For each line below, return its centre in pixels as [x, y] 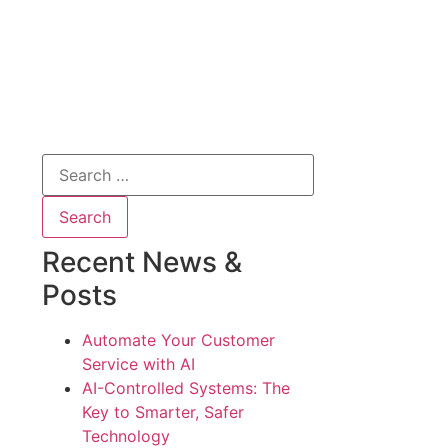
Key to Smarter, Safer [163, 412]
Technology [126, 436]
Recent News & [142, 262]
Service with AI [139, 364]
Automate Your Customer [179, 340]
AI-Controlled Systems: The [186, 388]
